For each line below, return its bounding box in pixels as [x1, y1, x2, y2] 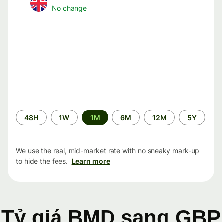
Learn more [71, 157, 110, 166]
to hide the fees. [16, 157, 68, 166]
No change [52, 4, 87, 13]
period [15, 119, 38, 128]
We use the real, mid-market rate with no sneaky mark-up [16, 146, 200, 155]
